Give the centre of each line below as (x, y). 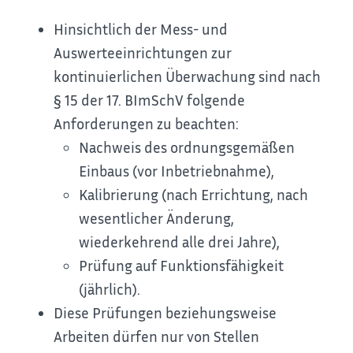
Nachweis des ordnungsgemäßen (187, 147)
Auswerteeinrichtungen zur (143, 52)
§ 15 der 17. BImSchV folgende (150, 99)
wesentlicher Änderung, (157, 217)
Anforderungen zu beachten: (147, 123)
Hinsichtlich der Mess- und (141, 28)
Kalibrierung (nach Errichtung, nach (194, 194)
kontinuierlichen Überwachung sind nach (188, 76)
